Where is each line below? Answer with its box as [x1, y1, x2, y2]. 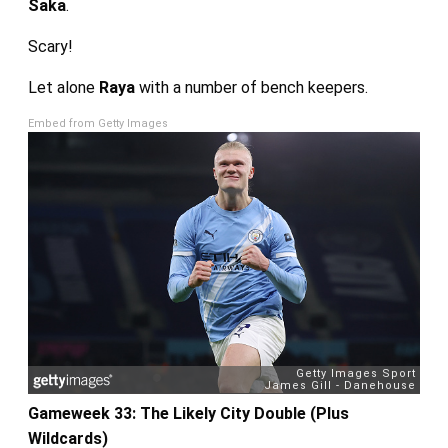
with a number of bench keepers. [138, 78, 368, 98]
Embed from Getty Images [27, 117, 168, 131]
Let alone [27, 78, 99, 98]
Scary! [27, 37, 73, 57]
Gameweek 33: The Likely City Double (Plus [27, 403, 349, 423]
